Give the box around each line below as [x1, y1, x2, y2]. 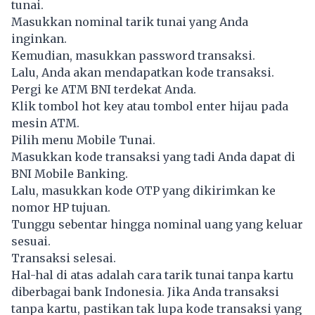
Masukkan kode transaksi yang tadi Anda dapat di [11, 150, 295, 165]
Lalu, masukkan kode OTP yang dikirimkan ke [11, 184, 276, 198]
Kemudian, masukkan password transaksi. [11, 49, 255, 63]
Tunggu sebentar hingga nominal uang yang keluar [11, 217, 303, 232]
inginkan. [11, 32, 67, 46]
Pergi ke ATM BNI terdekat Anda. [11, 82, 196, 97]
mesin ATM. [11, 116, 79, 131]
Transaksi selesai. [11, 251, 116, 266]
